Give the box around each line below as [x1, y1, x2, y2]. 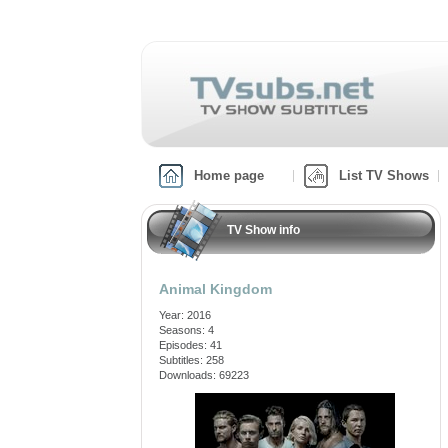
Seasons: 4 [159, 324, 214, 336]
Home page [194, 168, 264, 183]
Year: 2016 [159, 309, 211, 321]
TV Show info [227, 223, 300, 237]
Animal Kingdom [159, 281, 272, 297]
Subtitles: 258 [159, 354, 224, 366]
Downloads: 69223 [159, 369, 249, 381]
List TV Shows [339, 168, 429, 183]
